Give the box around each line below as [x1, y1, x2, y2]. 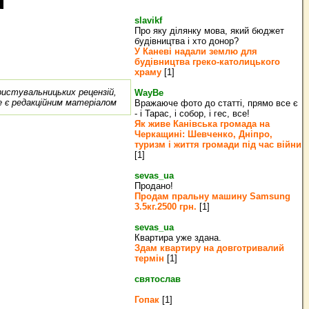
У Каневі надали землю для [134, 46, 257, 57]
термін [134, 253, 167, 263]
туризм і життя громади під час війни [134, 139, 301, 150]
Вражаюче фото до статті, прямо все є [134, 98, 298, 108]
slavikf [134, 15, 162, 26]
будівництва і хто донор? [134, 36, 239, 46]
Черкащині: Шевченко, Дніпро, [134, 129, 272, 139]
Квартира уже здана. [134, 232, 221, 243]
